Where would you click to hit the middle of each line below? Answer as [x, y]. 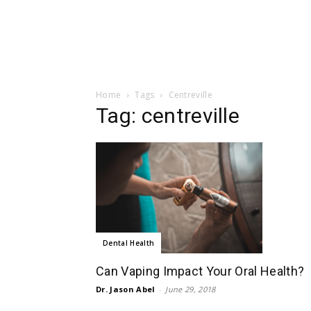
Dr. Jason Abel [126, 289]
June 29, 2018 [191, 289]
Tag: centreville [168, 116]
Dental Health [129, 243]
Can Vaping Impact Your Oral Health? [200, 271]
